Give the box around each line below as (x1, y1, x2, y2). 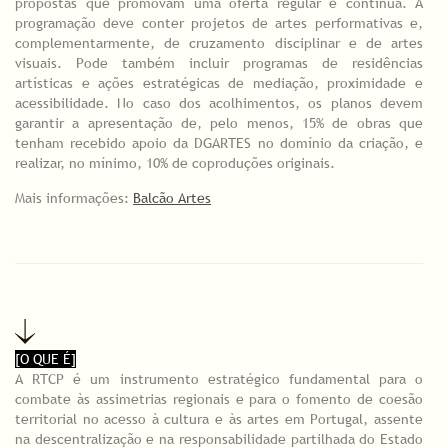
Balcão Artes (133, 189, 211, 208)
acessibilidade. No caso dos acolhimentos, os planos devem (15, 94, 423, 113)
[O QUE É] (15, 349, 76, 368)
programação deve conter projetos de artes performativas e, (15, 14, 423, 33)
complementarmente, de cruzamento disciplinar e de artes (15, 34, 423, 53)
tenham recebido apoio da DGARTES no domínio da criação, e (15, 134, 423, 153)
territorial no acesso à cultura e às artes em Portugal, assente (15, 409, 423, 428)
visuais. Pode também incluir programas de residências (15, 54, 423, 73)
